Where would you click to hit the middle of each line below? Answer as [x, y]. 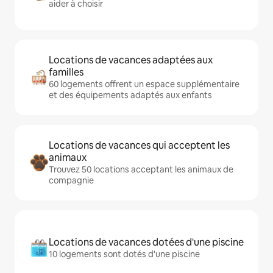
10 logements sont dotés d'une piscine [124, 254]
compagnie [71, 181]
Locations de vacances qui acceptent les [139, 146]
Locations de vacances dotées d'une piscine [146, 243]
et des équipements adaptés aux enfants [130, 95]
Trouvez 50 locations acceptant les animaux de [141, 170]
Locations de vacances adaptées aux [131, 60]
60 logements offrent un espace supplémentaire [144, 84]
